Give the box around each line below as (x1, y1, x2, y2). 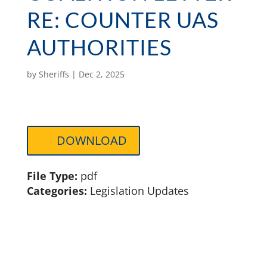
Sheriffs (38, 69, 69, 80)
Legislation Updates (89, 184, 189, 198)
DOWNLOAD (56, 132, 127, 148)
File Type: (26, 169, 80, 183)
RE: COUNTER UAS (26, 7, 219, 33)
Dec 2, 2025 (78, 69, 125, 80)
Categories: (26, 184, 90, 198)
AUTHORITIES (26, 34, 172, 60)
